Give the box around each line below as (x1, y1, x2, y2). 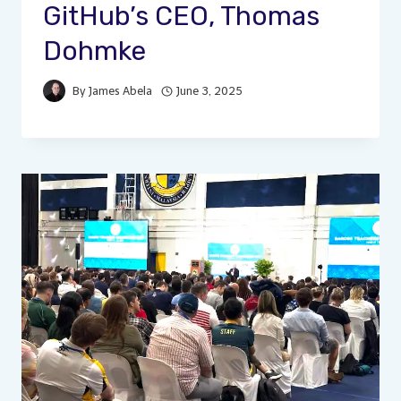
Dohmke (43, 34, 146, 67)
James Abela (89, 83, 153, 98)
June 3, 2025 (176, 83, 243, 98)
